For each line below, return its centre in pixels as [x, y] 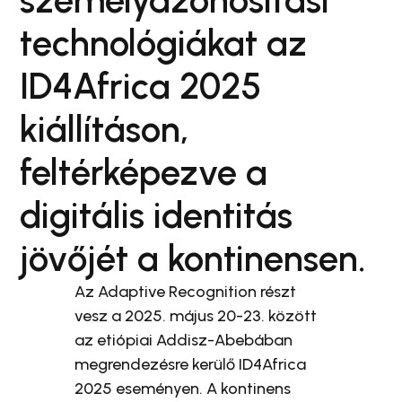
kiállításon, [104, 130]
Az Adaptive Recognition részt [186, 292]
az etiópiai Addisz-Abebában [184, 341]
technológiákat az [163, 44]
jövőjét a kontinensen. [193, 259]
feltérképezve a [144, 173]
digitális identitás [156, 216]
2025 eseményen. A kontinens [183, 389]
